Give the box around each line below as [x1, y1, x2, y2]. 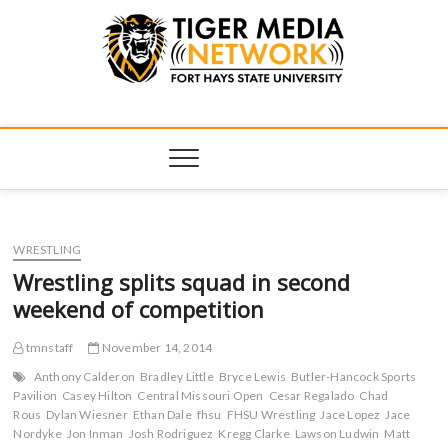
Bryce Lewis [218, 368, 287, 384]
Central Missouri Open [137, 387, 264, 403]
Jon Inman [66, 425, 124, 441]
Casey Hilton [62, 387, 133, 403]
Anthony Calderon [33, 368, 136, 384]
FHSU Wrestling [226, 406, 316, 422]
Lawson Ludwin [294, 425, 380, 441]
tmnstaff [23, 339, 74, 355]
